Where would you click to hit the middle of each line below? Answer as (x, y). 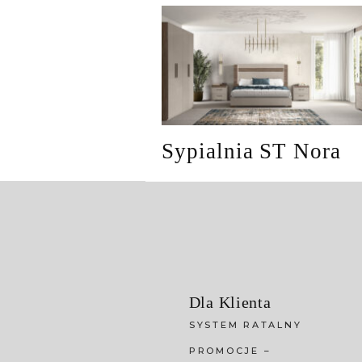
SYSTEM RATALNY (245, 324)
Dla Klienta (230, 302)
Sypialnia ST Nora (252, 151)
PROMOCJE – (230, 350)
